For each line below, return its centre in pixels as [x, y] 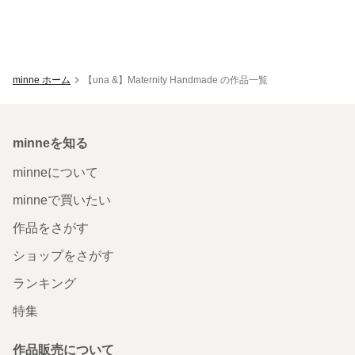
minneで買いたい [62, 200]
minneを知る [50, 143]
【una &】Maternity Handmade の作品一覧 [176, 80]
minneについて [55, 172]
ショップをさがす [63, 255]
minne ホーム [42, 80]
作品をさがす [51, 227]
